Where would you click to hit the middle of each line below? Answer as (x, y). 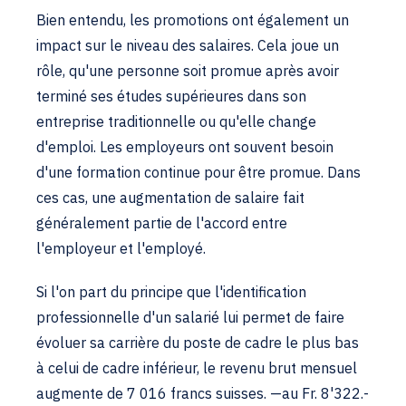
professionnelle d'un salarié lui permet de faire (190, 317)
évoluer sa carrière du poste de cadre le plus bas (198, 343)
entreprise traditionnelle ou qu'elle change (176, 121)
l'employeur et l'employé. (121, 248)
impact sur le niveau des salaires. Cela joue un (188, 45)
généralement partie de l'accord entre (162, 223)
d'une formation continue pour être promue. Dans (198, 172)
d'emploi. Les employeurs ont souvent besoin (185, 147)
